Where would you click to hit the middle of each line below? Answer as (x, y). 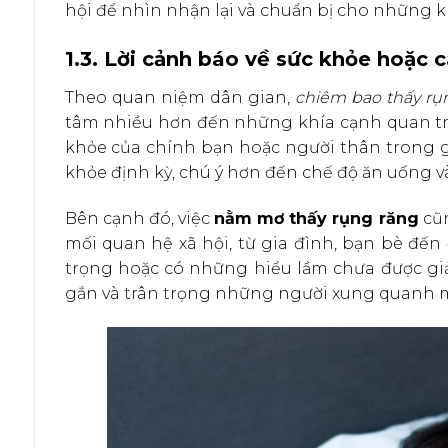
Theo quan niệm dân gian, (179, 98)
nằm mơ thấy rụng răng (316, 219)
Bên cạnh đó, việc (139, 219)
